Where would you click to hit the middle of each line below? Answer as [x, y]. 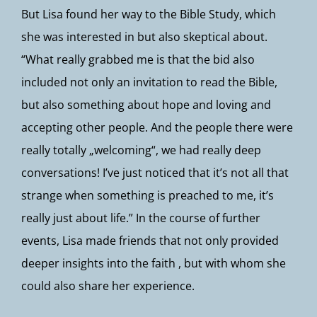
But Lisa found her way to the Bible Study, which [149, 14]
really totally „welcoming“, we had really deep [141, 150]
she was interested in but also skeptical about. [144, 37]
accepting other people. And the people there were [157, 127]
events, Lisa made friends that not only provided [150, 241]
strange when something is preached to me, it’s [148, 195]
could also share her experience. [108, 286]
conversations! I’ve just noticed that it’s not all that [155, 173]
